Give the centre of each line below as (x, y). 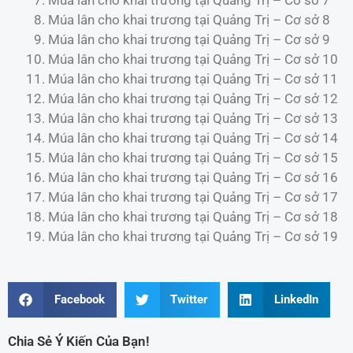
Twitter (189, 300)
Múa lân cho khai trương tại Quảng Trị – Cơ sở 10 (193, 59)
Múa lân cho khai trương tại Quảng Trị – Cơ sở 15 (193, 157)
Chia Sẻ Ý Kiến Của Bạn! (79, 342)
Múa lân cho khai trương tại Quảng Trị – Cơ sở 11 (193, 78)
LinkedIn (296, 300)
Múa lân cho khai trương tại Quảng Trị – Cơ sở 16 (193, 177)
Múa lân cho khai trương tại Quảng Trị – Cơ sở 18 (193, 216)
